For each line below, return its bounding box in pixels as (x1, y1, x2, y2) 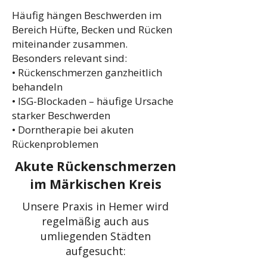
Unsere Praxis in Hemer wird (22, 199, 169, 213)
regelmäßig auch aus (42, 214, 149, 228)
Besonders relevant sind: (12, 51, 127, 65)
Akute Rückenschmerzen (14, 158, 176, 175)
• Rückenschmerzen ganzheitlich (12, 66, 162, 79)
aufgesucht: (65, 244, 126, 258)
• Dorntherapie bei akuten (12, 123, 133, 136)
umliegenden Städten (40, 229, 151, 243)
